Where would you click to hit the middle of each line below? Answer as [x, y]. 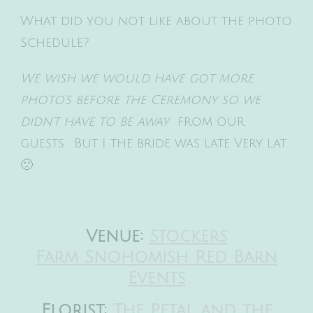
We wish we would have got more [137, 78]
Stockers [188, 236]
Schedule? [55, 42]
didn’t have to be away [97, 121]
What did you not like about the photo [156, 21]
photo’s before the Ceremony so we [140, 100]
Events [156, 278]
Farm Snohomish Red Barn [156, 257]
